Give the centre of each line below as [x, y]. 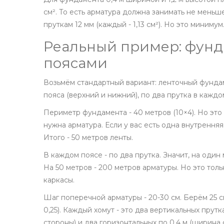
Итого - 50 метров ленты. [88, 138]
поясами [75, 63]
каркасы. [59, 180]
